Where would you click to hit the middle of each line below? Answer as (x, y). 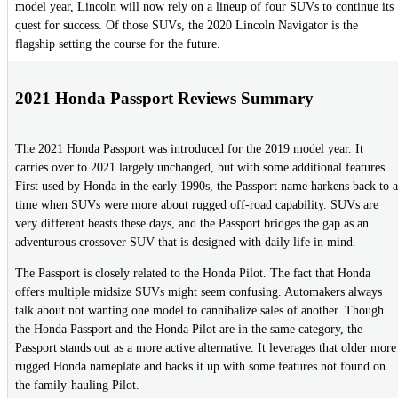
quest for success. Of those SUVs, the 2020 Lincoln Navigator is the (187, 26)
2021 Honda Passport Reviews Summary (164, 98)
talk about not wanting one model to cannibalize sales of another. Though (199, 311)
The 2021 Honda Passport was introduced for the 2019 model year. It (189, 149)
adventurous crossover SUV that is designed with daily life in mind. (186, 243)
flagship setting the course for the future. (118, 44)
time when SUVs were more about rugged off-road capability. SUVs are (197, 205)
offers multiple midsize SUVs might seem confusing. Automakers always (199, 292)
